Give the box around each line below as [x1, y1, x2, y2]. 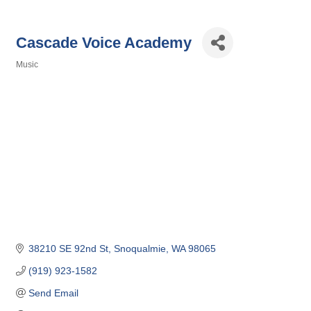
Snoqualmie [113, 243, 166, 255]
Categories [15, 69, 59, 78]
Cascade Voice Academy [16, 33, 192, 51]
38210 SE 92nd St [28, 243, 108, 255]
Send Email [28, 287, 78, 299]
